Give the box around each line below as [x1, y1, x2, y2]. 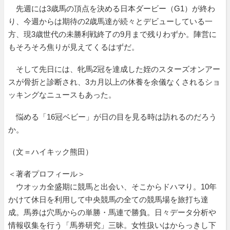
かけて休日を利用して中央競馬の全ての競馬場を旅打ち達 [8, 195, 208, 204]
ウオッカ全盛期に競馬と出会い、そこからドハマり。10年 [8, 182, 217, 191]
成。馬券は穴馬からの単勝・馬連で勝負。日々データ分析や [8, 207, 216, 217]
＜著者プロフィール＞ [8, 169, 85, 178]
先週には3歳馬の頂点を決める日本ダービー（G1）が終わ [8, 4, 215, 13]
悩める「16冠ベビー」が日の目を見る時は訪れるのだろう [8, 112, 217, 121]
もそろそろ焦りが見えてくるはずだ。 [8, 42, 139, 51]
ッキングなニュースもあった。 [8, 90, 116, 99]
